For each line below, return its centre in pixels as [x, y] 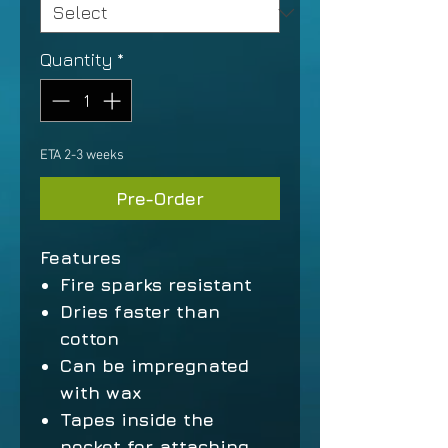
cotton [89, 338]
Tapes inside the [137, 419]
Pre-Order [160, 198]
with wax [101, 392]
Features [80, 257]
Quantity [76, 59]
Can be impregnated [154, 365]
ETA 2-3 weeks [82, 155]
